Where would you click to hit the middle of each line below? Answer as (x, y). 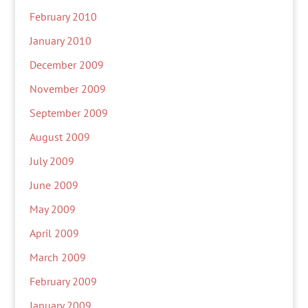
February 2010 (63, 16)
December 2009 (66, 65)
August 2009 (59, 137)
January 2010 (60, 41)
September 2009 (68, 113)
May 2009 (52, 209)
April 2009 (54, 233)
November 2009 (67, 89)
